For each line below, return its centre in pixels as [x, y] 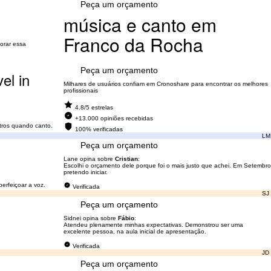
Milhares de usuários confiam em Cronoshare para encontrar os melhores [165, 84]
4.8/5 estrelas [94, 107]
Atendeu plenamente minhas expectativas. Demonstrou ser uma [153, 225]
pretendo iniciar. [85, 172]
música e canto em [140, 24]
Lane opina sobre [89, 159]
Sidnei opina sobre [90, 218]
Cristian [126, 159]
